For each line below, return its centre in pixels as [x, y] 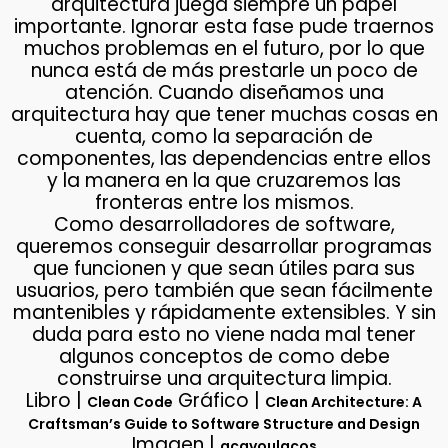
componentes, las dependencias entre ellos [224, 159]
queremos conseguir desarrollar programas [224, 247]
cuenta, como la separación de [224, 137]
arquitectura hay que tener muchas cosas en [224, 115]
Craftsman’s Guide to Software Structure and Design [224, 424]
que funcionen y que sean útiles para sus [224, 269]
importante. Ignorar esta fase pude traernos [224, 27]
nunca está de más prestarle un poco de [224, 71]
